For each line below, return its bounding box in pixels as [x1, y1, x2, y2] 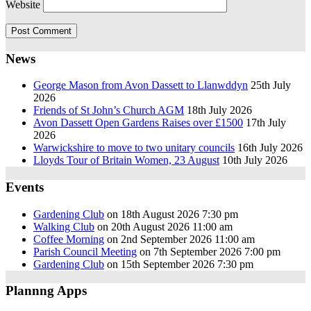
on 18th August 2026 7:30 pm [104, 208, 238, 220]
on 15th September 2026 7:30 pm [104, 258, 253, 270]
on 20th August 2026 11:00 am [94, 220, 233, 233]
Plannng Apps [6, 283, 87, 299]
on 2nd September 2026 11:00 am [104, 233, 255, 245]
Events [6, 180, 44, 194]
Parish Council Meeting [33, 245, 137, 258]
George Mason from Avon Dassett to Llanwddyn [33, 79, 248, 92]
